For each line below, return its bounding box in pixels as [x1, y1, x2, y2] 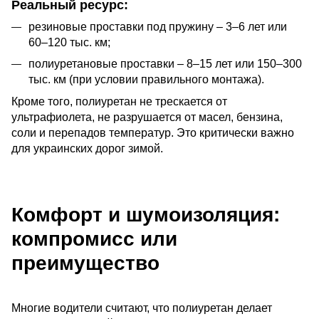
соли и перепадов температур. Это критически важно [11, 126, 294, 139]
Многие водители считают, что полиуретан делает [11, 302, 272, 315]
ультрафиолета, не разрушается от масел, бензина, [11, 110, 283, 123]
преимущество [11, 251, 159, 274]
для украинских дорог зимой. [11, 142, 163, 155]
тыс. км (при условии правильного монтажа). [28, 73, 264, 86]
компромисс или [11, 227, 177, 250]
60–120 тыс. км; [28, 36, 110, 48]
